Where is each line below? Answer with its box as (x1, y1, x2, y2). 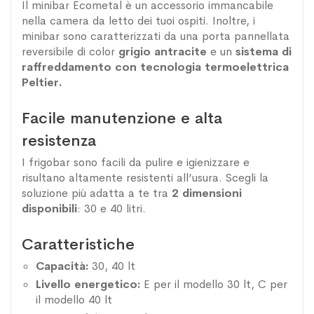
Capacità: (36, 259, 88, 274)
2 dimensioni (168, 186, 242, 201)
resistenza (22, 130, 96, 151)
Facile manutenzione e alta (22, 108, 222, 129)
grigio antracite (118, 44, 207, 60)
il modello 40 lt (36, 292, 112, 308)
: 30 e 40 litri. (77, 201, 146, 217)
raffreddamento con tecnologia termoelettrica (22, 60, 289, 75)
